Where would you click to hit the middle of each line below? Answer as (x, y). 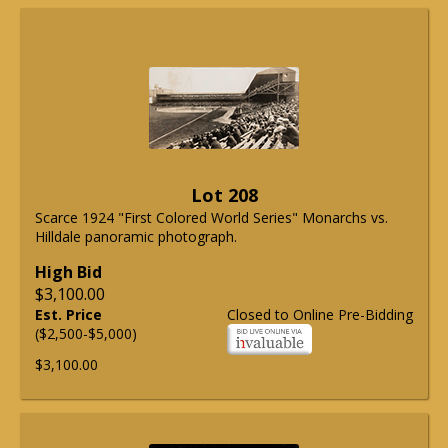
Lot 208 (224, 195)
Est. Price (68, 315)
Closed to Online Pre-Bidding (320, 315)
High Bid (68, 272)
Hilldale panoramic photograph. (136, 237)
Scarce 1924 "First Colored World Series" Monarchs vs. (211, 218)
